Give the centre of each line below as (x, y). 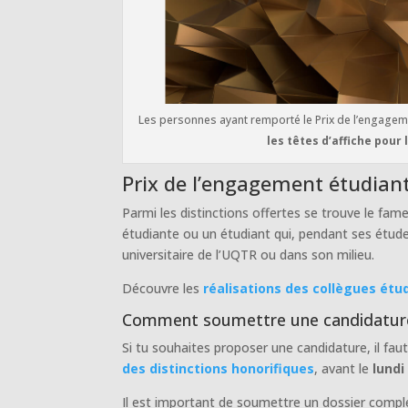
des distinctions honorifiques (219, 368)
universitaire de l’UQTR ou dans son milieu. (249, 254)
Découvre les (163, 288)
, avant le (344, 368)
